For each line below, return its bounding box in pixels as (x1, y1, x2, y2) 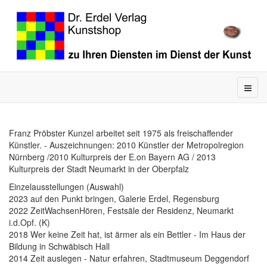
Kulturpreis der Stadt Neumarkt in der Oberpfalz (9, 163, 189, 175)
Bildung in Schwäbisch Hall (9, 240, 110, 252)
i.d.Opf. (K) (9, 216, 50, 228)
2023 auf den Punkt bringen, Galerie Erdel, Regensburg (9, 193, 219, 204)
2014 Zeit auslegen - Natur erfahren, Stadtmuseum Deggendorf (9, 252, 249, 264)
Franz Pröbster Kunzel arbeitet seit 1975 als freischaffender (9, 127, 233, 139)
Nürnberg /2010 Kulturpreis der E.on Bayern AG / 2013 (9, 151, 216, 163)
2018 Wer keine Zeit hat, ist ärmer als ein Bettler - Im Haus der (9, 228, 246, 240)
